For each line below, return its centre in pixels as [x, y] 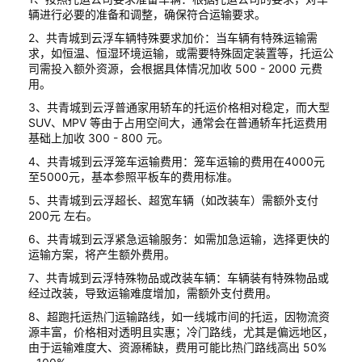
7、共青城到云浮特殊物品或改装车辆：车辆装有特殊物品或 [179, 277]
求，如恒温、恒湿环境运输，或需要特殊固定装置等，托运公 [181, 53]
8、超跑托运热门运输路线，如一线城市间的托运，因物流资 [179, 316]
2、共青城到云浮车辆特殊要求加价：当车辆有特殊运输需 [173, 37]
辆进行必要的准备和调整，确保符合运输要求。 [147, 14]
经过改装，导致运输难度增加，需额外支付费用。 [153, 293]
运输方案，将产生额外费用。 [102, 254]
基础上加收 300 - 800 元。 [99, 137]
